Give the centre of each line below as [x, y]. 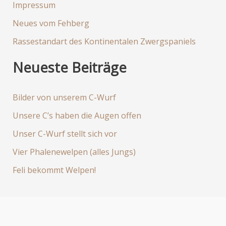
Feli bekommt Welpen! [54, 170]
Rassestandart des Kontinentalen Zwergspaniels [104, 41]
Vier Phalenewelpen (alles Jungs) [74, 152]
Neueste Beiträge [69, 67]
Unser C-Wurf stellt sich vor [65, 133]
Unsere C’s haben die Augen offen [77, 115]
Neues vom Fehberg [51, 23]
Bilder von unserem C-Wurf [64, 97]
